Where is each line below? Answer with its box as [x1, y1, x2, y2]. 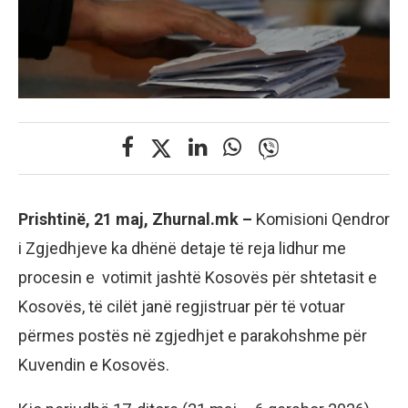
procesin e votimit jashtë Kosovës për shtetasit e [18, 267, 377, 287]
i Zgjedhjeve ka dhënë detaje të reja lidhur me [18, 238, 346, 258]
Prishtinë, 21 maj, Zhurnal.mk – [18, 209, 256, 229]
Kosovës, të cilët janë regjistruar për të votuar [18, 296, 345, 316]
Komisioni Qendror [256, 209, 390, 229]
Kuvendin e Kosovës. [18, 354, 169, 374]
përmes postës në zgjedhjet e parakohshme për [18, 325, 367, 345]
